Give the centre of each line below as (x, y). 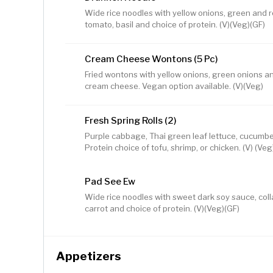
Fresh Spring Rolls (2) (131, 121)
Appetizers (89, 257)
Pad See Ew (110, 182)
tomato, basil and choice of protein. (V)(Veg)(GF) (175, 25)
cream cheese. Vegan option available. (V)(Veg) (174, 86)
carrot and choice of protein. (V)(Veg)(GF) (162, 209)
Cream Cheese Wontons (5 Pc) (151, 59)
